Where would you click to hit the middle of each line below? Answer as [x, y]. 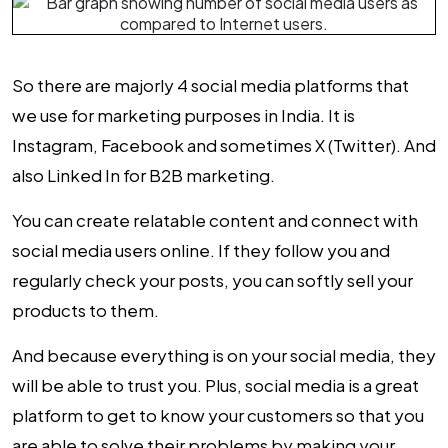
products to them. [85, 310]
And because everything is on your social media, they [224, 355]
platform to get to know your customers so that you [218, 415]
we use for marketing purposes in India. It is [183, 115]
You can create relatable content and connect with [215, 220]
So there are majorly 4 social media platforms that [210, 85]
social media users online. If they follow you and [201, 250]
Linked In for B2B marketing [158, 175]
